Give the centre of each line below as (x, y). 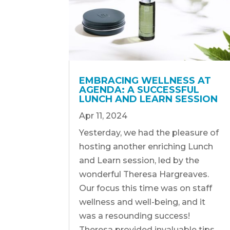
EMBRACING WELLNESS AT (145, 80)
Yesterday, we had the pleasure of (149, 132)
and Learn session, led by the (139, 160)
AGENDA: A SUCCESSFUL (139, 90)
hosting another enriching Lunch (146, 146)
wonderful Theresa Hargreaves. (144, 174)
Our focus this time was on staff (146, 188)
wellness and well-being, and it (142, 202)
